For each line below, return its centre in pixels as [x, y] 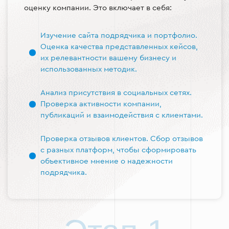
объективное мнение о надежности [107, 161]
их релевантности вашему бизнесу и [108, 58]
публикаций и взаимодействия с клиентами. [122, 115]
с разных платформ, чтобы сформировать [118, 150]
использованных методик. [89, 69]
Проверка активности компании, [101, 104]
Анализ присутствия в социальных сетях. [116, 93]
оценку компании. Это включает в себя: [98, 8]
